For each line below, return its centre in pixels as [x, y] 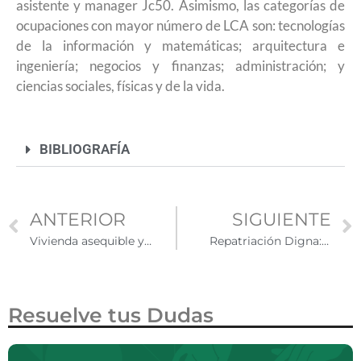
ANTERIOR [78, 219]
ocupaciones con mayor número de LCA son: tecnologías [180, 26]
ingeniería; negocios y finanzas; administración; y [180, 66]
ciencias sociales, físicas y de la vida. [120, 86]
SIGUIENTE [282, 219]
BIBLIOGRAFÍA [85, 149]
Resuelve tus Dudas [111, 315]
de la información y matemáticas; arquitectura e [180, 46]
